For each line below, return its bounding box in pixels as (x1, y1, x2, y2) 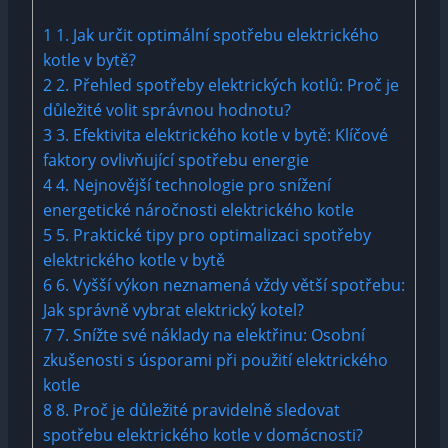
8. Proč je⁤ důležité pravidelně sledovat (52, 398, 340, 421)
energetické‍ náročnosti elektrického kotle (43, 198, 354, 221)
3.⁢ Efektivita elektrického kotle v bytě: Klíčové (52, 123, 388, 146)
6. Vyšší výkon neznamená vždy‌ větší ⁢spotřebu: (52, 273, 405, 296)
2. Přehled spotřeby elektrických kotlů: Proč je (52, 73, 399, 96)
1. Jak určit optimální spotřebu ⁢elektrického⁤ (52, 23, 379, 46)
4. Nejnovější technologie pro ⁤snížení (52, 173, 331, 196)
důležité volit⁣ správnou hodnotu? (43, 98, 291, 121)
